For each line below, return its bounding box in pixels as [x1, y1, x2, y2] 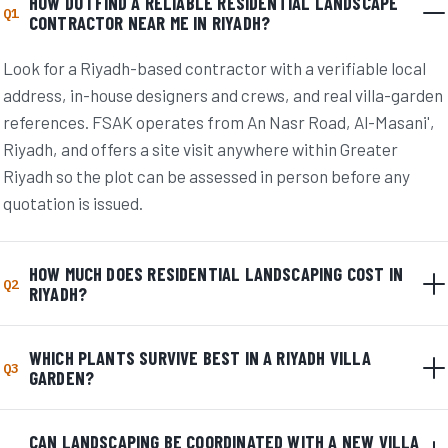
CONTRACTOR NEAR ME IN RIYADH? [28, 12, 271, 35]
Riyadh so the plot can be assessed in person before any [3, 166, 411, 187]
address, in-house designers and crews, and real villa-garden [3, 85, 444, 106]
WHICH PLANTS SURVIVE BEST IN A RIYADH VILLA [28, 346, 371, 369]
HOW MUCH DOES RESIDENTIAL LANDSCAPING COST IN [28, 262, 404, 285]
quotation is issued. [3, 193, 144, 214]
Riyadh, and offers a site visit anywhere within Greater [3, 139, 399, 160]
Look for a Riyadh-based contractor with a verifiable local [3, 58, 427, 79]
